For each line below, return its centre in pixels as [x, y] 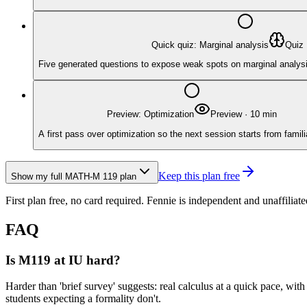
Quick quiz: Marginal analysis [210, 45]
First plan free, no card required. [75, 200]
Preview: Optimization [150, 114]
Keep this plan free [199, 175]
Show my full [38, 176]
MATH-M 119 [91, 176]
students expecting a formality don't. [83, 299]
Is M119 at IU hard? [63, 260]
